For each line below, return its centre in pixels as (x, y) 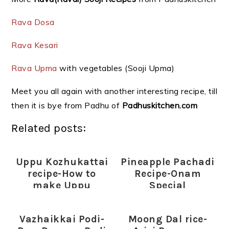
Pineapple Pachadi (168, 162)
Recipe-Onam (168, 174)
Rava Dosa (33, 22)
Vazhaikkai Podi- (62, 219)
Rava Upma (34, 68)
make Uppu (62, 185)
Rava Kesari (35, 45)
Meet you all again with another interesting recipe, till (114, 91)
